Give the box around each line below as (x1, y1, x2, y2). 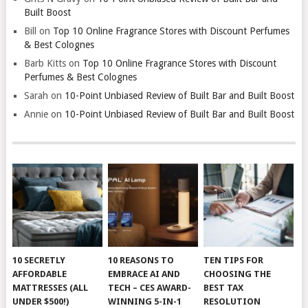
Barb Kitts (23, 57, 66, 69)
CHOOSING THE (203, 269, 272, 280)
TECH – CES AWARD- (108, 283, 192, 294)
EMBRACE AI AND (108, 269, 181, 280)
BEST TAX (203, 283, 244, 294)
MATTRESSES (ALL (12, 283, 89, 294)
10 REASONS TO (108, 255, 175, 266)
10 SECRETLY (12, 255, 66, 266)
